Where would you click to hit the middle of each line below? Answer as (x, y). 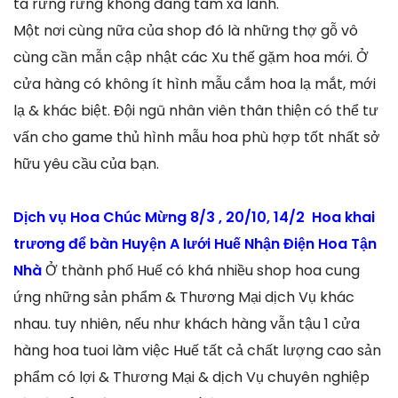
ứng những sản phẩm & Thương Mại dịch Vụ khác (184, 298)
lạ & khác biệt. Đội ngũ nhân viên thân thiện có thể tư (196, 111)
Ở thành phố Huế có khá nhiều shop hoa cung (203, 271)
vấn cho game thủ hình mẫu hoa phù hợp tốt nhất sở (197, 138)
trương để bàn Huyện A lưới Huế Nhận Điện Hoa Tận (195, 244)
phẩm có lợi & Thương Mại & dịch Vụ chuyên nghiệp (191, 378)
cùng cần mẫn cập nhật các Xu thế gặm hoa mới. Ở (191, 58)
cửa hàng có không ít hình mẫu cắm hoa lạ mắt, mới (195, 84)
